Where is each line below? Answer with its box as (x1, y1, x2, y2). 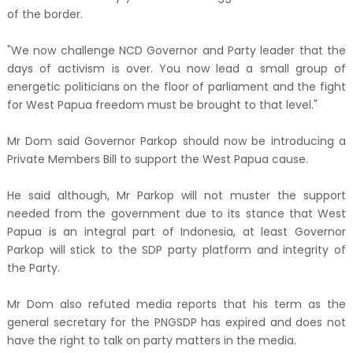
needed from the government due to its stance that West (6, 205, 347, 221)
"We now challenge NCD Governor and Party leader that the (6, 42, 347, 58)
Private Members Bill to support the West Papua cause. (6, 150, 308, 167)
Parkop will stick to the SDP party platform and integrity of (6, 241, 347, 258)
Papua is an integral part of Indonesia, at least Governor (6, 223, 347, 240)
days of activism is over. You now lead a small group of (6, 60, 347, 76)
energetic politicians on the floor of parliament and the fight (6, 78, 347, 95)
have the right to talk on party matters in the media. (6, 332, 296, 348)
